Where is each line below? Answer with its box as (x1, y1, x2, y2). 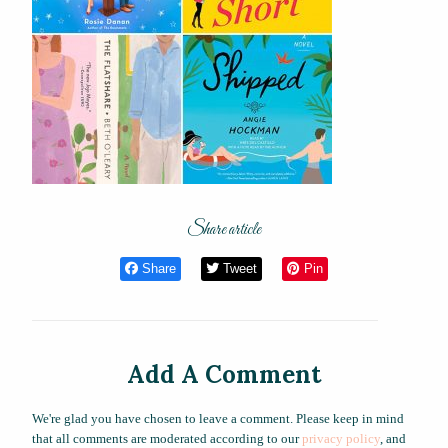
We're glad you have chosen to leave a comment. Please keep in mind (32, 410, 404, 426)
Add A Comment (127, 358, 321, 390)
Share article (187, 219, 261, 242)
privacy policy (302, 430, 380, 446)
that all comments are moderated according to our (32, 430, 302, 446)
